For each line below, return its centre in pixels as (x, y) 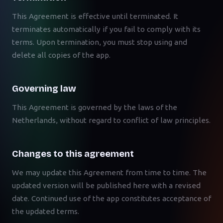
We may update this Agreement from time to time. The (109, 172)
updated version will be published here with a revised (106, 185)
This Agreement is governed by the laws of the (95, 107)
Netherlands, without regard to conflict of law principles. (111, 120)
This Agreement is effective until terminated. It (95, 16)
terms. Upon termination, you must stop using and (100, 42)
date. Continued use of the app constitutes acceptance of (111, 198)
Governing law (44, 89)
